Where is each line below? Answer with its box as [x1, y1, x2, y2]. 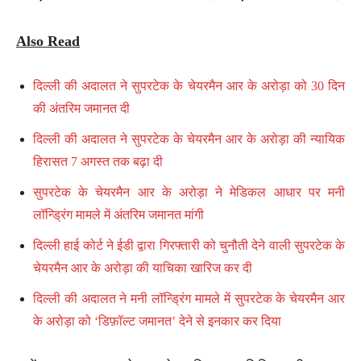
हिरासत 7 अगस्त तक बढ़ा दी [33, 154, 163, 168]
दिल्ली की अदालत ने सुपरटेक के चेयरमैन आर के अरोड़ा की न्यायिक [33, 131, 345, 146]
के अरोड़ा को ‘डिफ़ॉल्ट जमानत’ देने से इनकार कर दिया [33, 313, 281, 328]
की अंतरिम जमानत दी [33, 101, 130, 115]
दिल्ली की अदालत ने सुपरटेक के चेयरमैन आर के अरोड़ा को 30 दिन [33, 78, 345, 93]
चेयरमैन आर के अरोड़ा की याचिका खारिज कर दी [33, 260, 252, 275]
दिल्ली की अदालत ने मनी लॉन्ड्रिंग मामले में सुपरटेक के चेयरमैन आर [33, 291, 345, 305]
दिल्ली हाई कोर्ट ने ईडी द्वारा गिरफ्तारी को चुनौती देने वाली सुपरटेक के [33, 238, 345, 252]
